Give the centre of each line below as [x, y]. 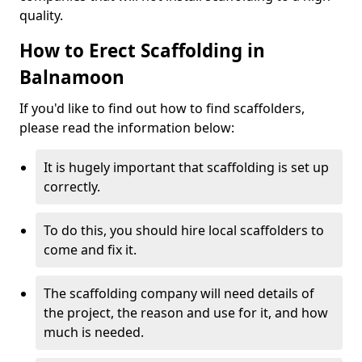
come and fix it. [90, 250]
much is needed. [94, 332]
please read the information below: [127, 128]
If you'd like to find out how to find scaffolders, [162, 108]
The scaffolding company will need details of [179, 293]
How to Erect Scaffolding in [142, 51]
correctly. [72, 187]
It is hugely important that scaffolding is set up [186, 167]
